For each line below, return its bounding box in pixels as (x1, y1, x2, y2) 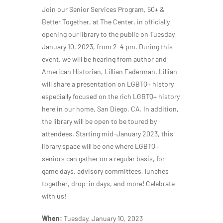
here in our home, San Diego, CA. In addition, (42, 105, 179, 113)
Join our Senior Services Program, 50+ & (42, 5, 164, 14)
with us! (42, 192, 66, 201)
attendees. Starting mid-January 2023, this (42, 129, 173, 138)
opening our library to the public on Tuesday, (42, 30, 176, 39)
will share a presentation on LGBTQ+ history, (42, 80, 175, 89)
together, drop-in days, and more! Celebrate (42, 179, 175, 188)
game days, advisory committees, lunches (42, 167, 169, 176)
